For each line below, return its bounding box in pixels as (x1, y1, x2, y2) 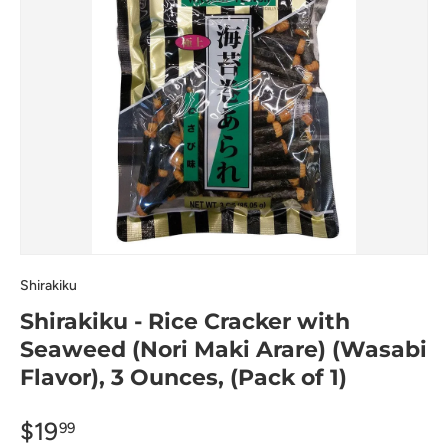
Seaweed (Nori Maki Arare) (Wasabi (20, 336, 427, 364)
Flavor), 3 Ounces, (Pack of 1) (20, 364, 347, 392)
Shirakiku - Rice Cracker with (20, 308, 350, 336)
